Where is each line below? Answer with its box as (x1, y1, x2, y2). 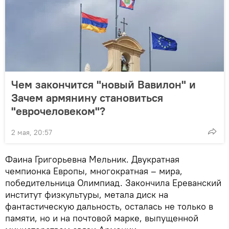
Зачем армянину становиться (11, 90, 163, 105)
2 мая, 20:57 (11, 127, 52, 137)
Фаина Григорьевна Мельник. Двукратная (5, 153, 179, 165)
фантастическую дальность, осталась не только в (5, 200, 213, 212)
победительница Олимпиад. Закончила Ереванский (5, 176, 221, 189)
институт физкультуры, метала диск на (5, 188, 168, 200)
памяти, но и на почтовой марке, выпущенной (5, 212, 198, 224)
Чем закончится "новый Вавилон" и (11, 77, 196, 91)
